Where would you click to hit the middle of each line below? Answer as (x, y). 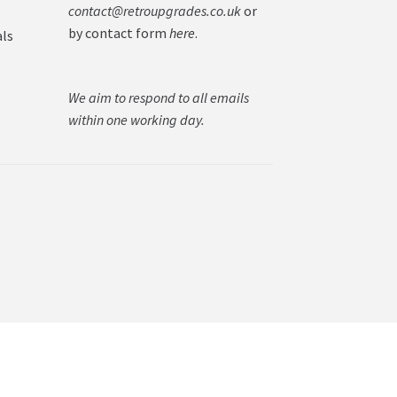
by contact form (118, 33)
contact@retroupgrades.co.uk (154, 11)
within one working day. (136, 119)
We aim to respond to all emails (158, 97)
